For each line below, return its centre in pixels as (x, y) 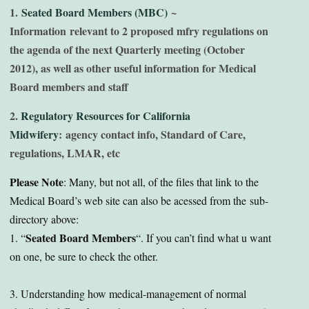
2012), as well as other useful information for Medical (133, 68)
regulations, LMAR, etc (65, 153)
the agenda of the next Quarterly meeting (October (127, 49)
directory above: (44, 219)
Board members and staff (69, 87)
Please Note (37, 182)
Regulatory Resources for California (106, 116)
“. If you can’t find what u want (203, 238)
